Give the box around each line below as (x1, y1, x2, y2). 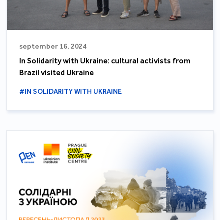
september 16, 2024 (19, 42, 87, 51)
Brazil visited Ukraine (19, 68, 94, 78)
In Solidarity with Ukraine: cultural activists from (19, 56, 191, 66)
